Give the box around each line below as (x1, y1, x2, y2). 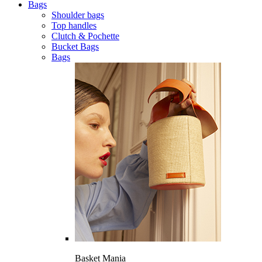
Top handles (51, 20, 96, 30)
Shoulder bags (51, 10, 104, 20)
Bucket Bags (51, 42, 99, 51)
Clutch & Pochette (51, 31, 119, 41)
